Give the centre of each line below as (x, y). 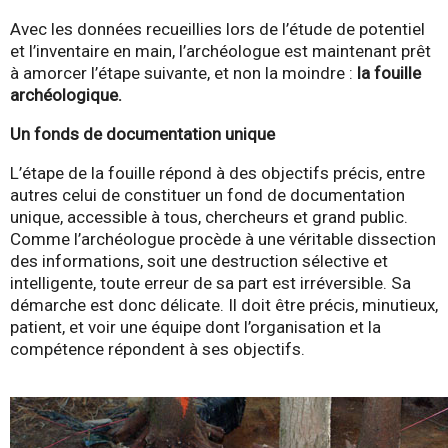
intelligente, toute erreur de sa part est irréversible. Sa (210, 283)
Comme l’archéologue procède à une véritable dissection (223, 239)
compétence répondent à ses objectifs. (157, 349)
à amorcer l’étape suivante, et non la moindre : (183, 73)
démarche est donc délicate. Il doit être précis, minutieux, (224, 305)
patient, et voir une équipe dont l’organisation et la (195, 327)
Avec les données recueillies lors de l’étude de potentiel (217, 29)
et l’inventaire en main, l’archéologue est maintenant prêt (220, 51)
